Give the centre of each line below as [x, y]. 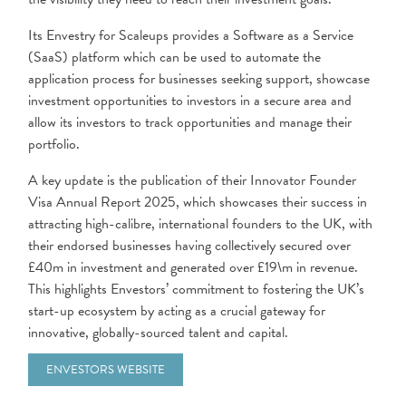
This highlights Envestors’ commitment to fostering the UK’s [196, 289]
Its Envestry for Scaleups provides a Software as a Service [191, 35]
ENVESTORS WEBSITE [106, 370]
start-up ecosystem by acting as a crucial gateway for [177, 311]
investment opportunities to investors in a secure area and [190, 101]
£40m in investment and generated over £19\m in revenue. [193, 267]
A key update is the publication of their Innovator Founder [192, 180]
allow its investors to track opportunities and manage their [190, 122]
